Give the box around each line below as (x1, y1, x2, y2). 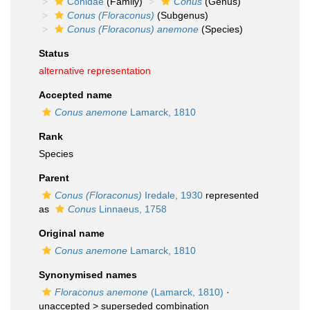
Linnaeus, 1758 (96, 203, 167, 215)
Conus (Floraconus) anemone (67, 24, 199, 35)
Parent (39, 172, 69, 183)
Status (39, 48, 69, 59)
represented (203, 190, 259, 201)
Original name (39, 228, 104, 239)
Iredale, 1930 (142, 190, 203, 201)
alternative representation (39, 65, 151, 76)
